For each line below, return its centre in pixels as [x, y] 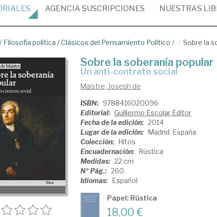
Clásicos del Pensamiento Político [116, 42]
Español [124, 180]
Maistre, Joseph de [110, 86]
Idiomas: [95, 180]
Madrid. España [172, 132]
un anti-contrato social [132, 71]
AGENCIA [63, 8]
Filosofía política [30, 42]
